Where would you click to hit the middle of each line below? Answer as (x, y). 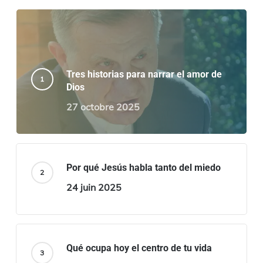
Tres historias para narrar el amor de (144, 75)
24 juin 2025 (94, 188)
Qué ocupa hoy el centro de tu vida (139, 248)
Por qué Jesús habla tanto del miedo (143, 168)
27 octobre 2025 (103, 107)
